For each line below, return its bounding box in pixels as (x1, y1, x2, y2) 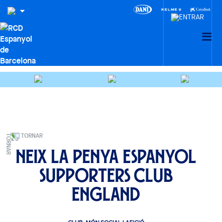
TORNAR (21, 131, 43, 140)
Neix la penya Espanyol (16, 150, 196, 163)
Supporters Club (39, 168, 173, 182)
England (72, 187, 140, 201)
